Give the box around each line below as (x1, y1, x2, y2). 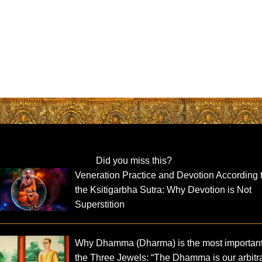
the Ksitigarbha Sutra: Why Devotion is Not (75, 185, 252, 195)
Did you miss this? (95, 156, 172, 166)
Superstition (75, 199, 125, 210)
